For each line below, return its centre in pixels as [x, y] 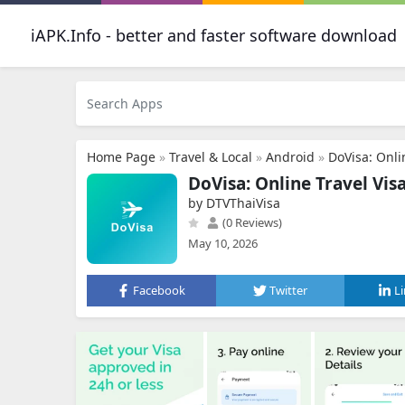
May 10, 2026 [223, 243]
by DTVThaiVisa [234, 203]
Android [290, 157]
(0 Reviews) [251, 222]
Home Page [121, 157]
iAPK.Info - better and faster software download [214, 35]
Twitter [288, 290]
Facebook [160, 290]
